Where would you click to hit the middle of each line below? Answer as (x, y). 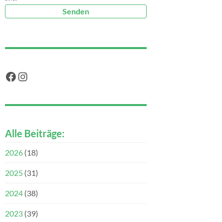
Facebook (30, 76)
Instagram (42, 76)
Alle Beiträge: (35, 134)
